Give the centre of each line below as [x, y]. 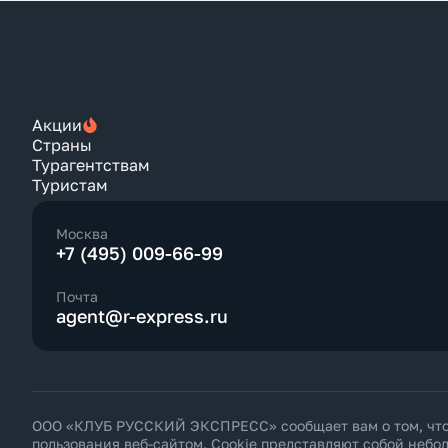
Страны [62, 145]
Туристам [70, 185]
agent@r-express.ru [142, 316]
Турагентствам [91, 165]
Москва [82, 233]
